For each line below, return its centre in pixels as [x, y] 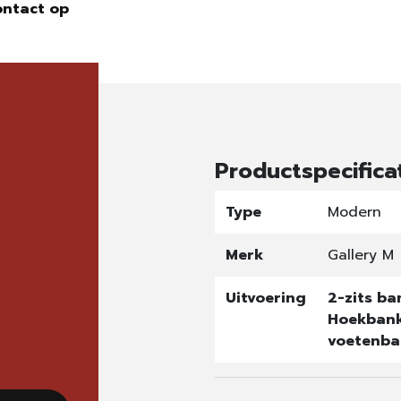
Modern [354, 212]
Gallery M [360, 255]
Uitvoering [265, 298]
